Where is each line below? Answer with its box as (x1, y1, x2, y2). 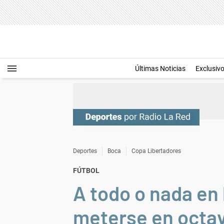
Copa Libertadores (131, 147, 181, 154)
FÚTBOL (73, 166, 99, 174)
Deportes (73, 147, 97, 154)
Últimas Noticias (135, 64, 185, 72)
